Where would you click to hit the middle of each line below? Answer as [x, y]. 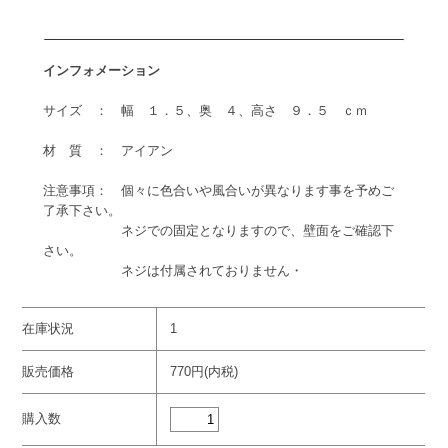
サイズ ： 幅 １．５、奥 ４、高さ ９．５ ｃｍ [205, 111]
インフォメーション [101, 71]
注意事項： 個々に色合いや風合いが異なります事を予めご [218, 191]
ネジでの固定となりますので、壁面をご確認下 [218, 231]
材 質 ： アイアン [107, 151]
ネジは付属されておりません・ [172, 271]
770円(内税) [204, 372]
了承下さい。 [81, 211]
